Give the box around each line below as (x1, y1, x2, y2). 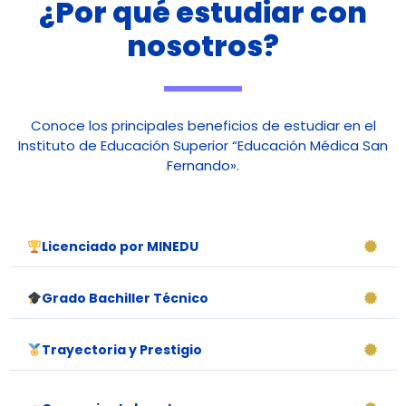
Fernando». (167, 155, 239, 175)
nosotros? (127, 25, 279, 67)
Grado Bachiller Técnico (41, 288, 208, 307)
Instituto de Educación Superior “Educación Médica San (18, 135, 388, 155)
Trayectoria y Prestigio (41, 340, 202, 359)
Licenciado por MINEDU (41, 237, 198, 256)
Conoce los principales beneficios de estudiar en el (30, 115, 376, 135)
